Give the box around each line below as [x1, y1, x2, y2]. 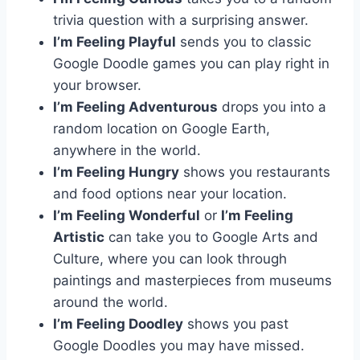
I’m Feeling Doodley [53, 315, 183, 332]
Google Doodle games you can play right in [53, 55, 329, 72]
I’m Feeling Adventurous [53, 98, 218, 115]
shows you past [183, 315, 288, 332]
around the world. [53, 293, 168, 310]
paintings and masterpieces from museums [53, 272, 332, 288]
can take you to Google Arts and [104, 228, 318, 245]
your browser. [53, 76, 141, 93]
